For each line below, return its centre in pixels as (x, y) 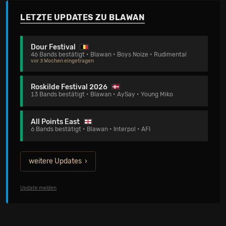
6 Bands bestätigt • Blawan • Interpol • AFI (91, 129)
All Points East (55, 122)
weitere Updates (55, 161)
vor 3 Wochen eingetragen (62, 61)
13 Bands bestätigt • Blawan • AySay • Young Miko (102, 94)
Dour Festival (53, 47)
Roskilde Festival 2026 (69, 87)
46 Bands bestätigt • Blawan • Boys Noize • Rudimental (109, 54)
